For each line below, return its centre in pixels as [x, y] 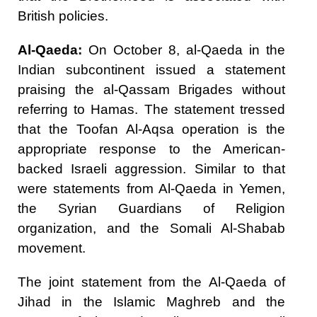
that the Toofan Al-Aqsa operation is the [151, 129]
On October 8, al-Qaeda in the [184, 50]
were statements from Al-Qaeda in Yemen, [151, 188]
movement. [52, 248]
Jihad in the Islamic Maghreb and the [151, 301]
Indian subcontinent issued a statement [151, 69]
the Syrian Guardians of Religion [151, 208]
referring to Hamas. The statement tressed [151, 109]
